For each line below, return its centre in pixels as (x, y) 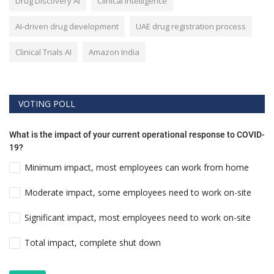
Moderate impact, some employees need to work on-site (138, 192)
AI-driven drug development (67, 26)
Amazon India (114, 52)
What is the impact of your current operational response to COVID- (137, 134)
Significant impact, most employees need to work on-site (138, 218)
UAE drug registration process (191, 26)
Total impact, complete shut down (93, 243)
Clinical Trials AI (43, 52)
